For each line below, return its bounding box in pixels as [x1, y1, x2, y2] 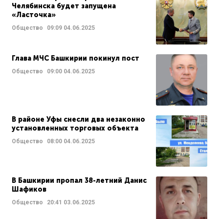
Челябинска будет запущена [12, 2, 116, 10]
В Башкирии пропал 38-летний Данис [12, 176, 147, 185]
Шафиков [12, 185, 46, 194]
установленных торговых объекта [12, 124, 138, 132]
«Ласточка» [12, 11, 56, 19]
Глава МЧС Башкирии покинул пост [12, 54, 139, 63]
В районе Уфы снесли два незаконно [12, 115, 145, 124]
